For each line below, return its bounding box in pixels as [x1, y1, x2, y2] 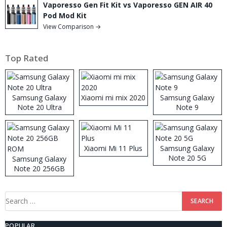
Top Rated [5, 52, 48, 64]
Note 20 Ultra [17, 102, 62, 112]
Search [5, 192, 27, 202]
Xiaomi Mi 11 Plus [84, 143, 143, 153]
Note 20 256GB [14, 163, 65, 173]
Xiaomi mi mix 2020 [81, 92, 146, 102]
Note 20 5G [168, 153, 207, 163]
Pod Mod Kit [43, 10, 87, 20]
